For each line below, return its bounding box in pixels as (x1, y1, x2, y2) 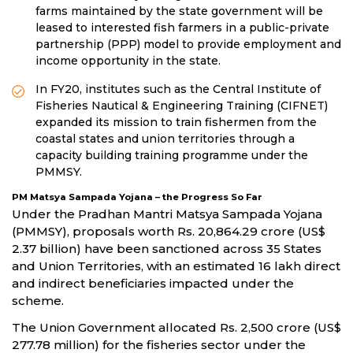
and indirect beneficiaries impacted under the (12, 276, 294, 292)
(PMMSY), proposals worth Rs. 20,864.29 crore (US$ (12, 224, 325, 240)
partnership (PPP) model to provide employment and (35, 37, 341, 52)
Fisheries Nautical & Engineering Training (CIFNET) (35, 98, 328, 113)
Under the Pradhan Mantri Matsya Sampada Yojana (12, 206, 322, 222)
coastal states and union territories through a (35, 132, 295, 147)
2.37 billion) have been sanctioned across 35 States (12, 241, 321, 257)
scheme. (12, 293, 64, 309)
